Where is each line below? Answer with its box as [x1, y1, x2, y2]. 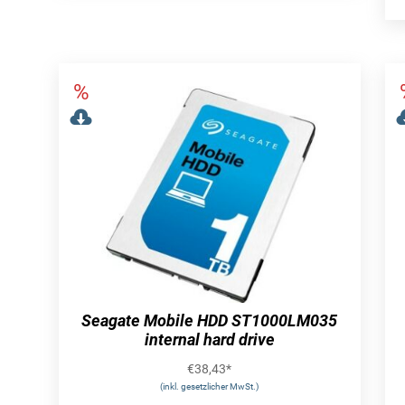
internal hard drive [144, 329, 275, 349]
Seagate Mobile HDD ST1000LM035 [81, 310, 338, 330]
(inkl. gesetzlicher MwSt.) [160, 381, 259, 391]
